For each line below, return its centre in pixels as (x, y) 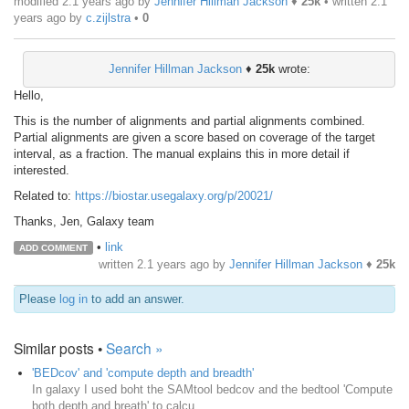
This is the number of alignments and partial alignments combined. (189, 121)
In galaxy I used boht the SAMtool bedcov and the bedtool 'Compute (212, 389)
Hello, (29, 95)
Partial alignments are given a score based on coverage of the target (194, 137)
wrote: (292, 68)
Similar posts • (60, 347)
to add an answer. (136, 299)
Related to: (44, 195)
